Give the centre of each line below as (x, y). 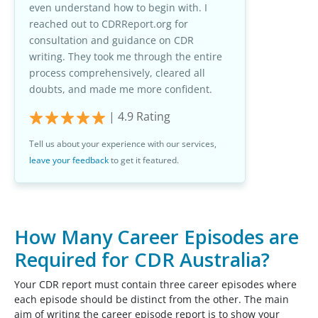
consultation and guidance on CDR (111, 40)
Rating (152, 117)
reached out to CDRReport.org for (109, 24)
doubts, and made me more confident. (121, 89)
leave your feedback (69, 160)
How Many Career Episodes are (157, 237)
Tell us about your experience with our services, (123, 144)
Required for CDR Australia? (142, 260)
